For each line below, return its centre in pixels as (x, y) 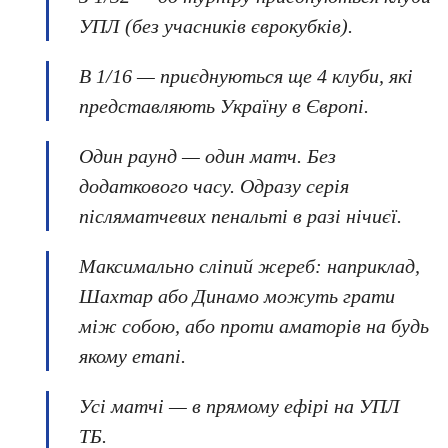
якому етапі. (132, 356)
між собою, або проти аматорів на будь (254, 326)
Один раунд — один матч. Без (207, 156)
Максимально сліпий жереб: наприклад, (249, 266)
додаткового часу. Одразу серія (214, 186)
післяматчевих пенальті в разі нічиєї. (240, 216)
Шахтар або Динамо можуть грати (237, 296)
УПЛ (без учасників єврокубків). (216, 26)
